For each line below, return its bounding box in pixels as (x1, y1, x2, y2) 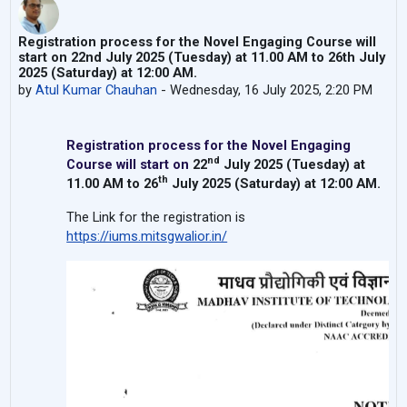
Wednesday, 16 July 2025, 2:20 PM (170, 81, 373, 98)
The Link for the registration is (66, 208, 246, 225)
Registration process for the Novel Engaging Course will (18, 33, 377, 50)
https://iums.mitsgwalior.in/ (66, 227, 228, 244)
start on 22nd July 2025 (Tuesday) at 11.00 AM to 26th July (18, 48, 386, 65)
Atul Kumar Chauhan (35, 81, 158, 98)
